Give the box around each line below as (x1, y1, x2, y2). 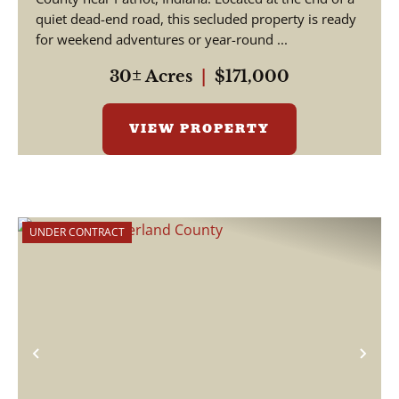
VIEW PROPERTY (129, 119, 270, 138)
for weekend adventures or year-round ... (36, 30, 288, 48)
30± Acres (110, 67, 192, 86)
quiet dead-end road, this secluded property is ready (36, 10, 356, 28)
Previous (35, 353, 120, 383)
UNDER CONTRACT (29, 224, 125, 240)
